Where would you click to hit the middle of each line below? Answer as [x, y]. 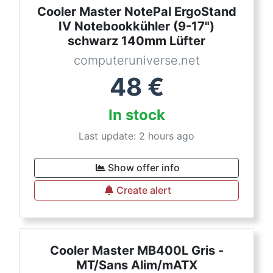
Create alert [144, 190]
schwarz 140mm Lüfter [136, 41]
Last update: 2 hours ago [136, 136]
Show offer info [144, 168]
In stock [136, 115]
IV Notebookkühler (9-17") [136, 26]
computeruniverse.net [136, 60]
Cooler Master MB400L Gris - [136, 250]
